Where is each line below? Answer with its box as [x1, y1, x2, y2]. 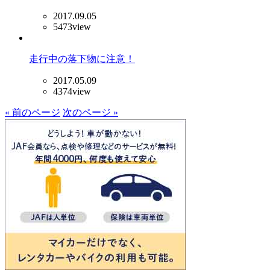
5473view [53, 21, 91, 32]
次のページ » [63, 107, 118, 118]
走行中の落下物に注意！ [29, 53, 135, 64]
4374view [53, 86, 91, 96]
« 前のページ [5, 107, 60, 118]
